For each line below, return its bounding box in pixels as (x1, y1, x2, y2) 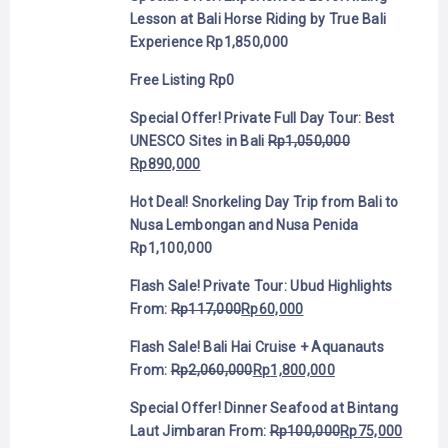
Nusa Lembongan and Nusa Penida (130, 217, 359, 234)
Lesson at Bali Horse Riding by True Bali (130, 11, 387, 28)
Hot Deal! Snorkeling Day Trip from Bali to (130, 194, 399, 211)
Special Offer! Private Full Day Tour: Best (130, 110, 395, 127)
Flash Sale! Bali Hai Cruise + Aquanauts (130, 339, 384, 356)
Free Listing (130, 72, 206, 89)
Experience (130, 34, 203, 51)
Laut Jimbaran (130, 423, 226, 440)
